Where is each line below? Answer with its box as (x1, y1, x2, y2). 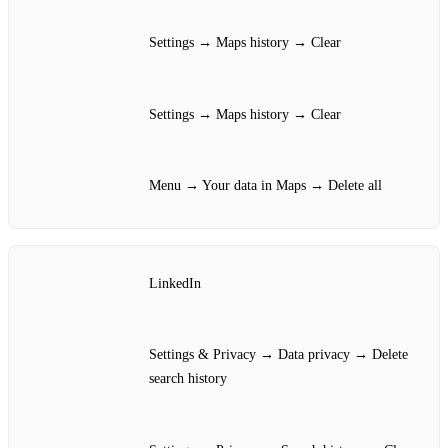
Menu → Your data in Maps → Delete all (149, 178, 382, 194)
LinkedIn (149, 275, 201, 291)
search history (149, 371, 227, 387)
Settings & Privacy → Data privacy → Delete (149, 347, 408, 363)
